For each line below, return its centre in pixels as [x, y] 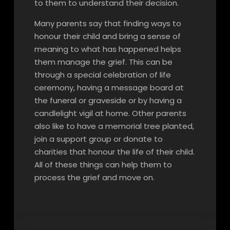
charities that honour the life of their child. [114, 152]
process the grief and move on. [94, 177]
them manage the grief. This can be [103, 62]
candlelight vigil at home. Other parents [110, 113]
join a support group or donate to [98, 139]
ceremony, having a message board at [109, 88]
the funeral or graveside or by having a [108, 100]
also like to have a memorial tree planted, [114, 126]
